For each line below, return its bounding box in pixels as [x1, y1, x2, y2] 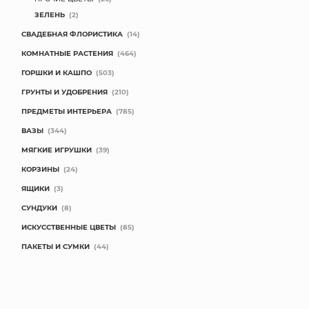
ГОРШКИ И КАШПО [21, 68, 92, 77]
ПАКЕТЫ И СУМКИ [21, 241, 90, 251]
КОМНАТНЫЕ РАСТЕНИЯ [21, 48, 113, 58]
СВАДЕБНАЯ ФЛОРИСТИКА [21, 29, 123, 39]
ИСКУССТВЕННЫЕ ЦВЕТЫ [21, 222, 116, 232]
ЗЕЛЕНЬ [34, 10, 65, 19]
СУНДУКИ [21, 203, 57, 212]
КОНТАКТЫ [131, 14, 178, 25]
